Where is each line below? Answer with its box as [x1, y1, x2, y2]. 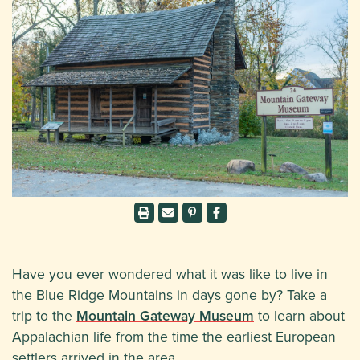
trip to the [12, 305, 76, 326]
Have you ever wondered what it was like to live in [12, 264, 328, 284]
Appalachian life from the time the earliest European [12, 326, 336, 347]
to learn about [254, 305, 345, 326]
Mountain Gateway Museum [76, 305, 254, 326]
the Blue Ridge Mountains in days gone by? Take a [12, 284, 327, 305]
